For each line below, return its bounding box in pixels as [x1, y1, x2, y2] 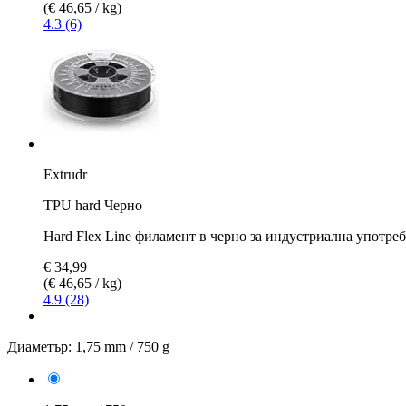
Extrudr [43, 166, 87, 182]
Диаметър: [7, 338, 72, 354]
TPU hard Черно [43, 197, 142, 213]
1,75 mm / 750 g [75, 338, 169, 354]
